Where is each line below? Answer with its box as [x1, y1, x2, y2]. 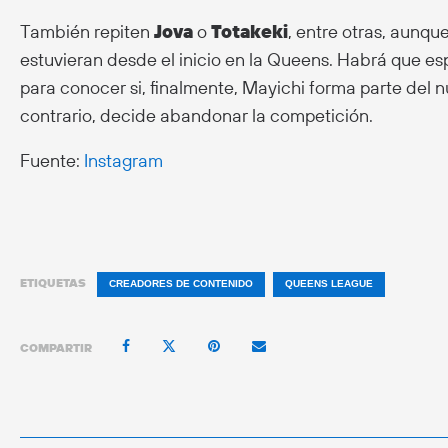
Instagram [84, 148, 163, 172]
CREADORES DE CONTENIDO [109, 277, 253, 289]
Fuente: [20, 148, 84, 172]
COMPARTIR [20, 340, 92, 356]
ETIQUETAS [20, 274, 86, 290]
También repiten [20, 19, 154, 43]
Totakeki [211, 19, 288, 43]
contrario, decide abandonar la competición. [20, 103, 373, 127]
